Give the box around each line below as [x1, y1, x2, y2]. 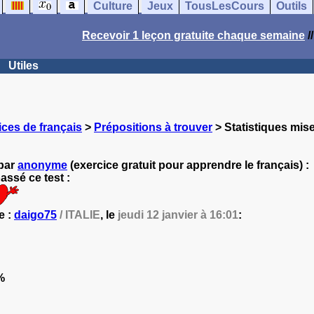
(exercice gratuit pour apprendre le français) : [67, 159, 309, 171]
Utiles [8, 60, 39, 71]
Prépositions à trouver [94, 121, 212, 133]
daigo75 [14, 209, 57, 221]
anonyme [18, 159, 67, 171]
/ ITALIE [57, 209, 100, 221]
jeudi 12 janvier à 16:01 [118, 209, 238, 221]
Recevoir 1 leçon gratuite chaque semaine [82, 29, 305, 41]
